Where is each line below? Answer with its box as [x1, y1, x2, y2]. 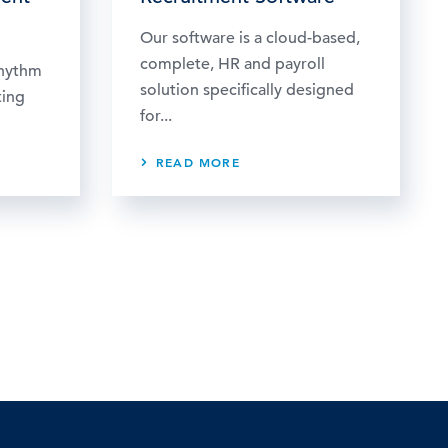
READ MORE [156, 153, 240, 170]
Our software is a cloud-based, [140, 27, 360, 48]
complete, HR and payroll [140, 53, 325, 74]
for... [140, 105, 172, 126]
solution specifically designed [140, 79, 354, 100]
